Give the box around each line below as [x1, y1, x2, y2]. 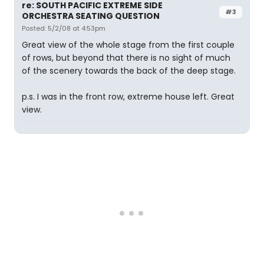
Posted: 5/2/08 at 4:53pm [22, 24, 105, 33]
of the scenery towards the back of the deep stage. [22, 65, 236, 77]
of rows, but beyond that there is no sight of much [22, 52, 230, 64]
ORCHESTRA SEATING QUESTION [22, 10, 160, 22]
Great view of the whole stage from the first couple [22, 39, 235, 51]
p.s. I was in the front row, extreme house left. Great [22, 91, 235, 103]
